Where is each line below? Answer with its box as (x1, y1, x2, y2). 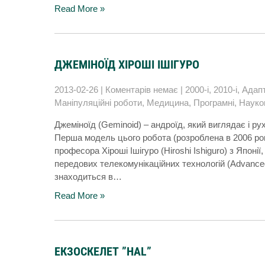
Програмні (193, 98, 234, 108)
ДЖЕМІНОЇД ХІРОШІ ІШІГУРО (54, 57, 199, 72)
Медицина (147, 98, 189, 108)
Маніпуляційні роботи (54, 98, 142, 108)
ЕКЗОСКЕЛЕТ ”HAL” (54, 244, 151, 258)
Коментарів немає (105, 85, 178, 95)
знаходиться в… (54, 172, 122, 182)
